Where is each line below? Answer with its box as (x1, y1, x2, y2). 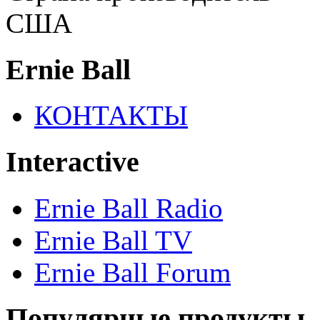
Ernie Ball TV (34, 224, 192, 256)
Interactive (6, 146, 139, 179)
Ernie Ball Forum (34, 256, 231, 288)
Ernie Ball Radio (34, 192, 223, 224)
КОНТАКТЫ (34, 100, 188, 131)
